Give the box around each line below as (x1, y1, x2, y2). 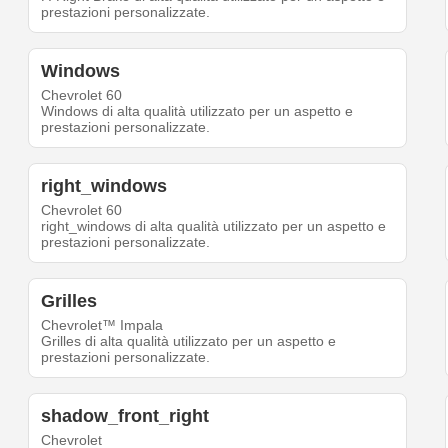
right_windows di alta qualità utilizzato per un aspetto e (41, 218, 387, 235)
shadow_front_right (41, 406, 210, 427)
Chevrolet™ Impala (41, 317, 164, 334)
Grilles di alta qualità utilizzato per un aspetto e (41, 333, 337, 350)
